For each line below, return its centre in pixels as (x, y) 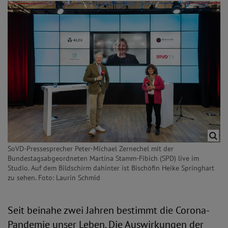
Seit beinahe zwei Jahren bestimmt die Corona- (109, 210)
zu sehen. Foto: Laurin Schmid (54, 178)
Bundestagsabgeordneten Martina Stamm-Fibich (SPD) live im (103, 158)
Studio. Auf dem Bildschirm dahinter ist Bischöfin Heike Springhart (111, 168)
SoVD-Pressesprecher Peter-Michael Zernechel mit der (91, 149)
